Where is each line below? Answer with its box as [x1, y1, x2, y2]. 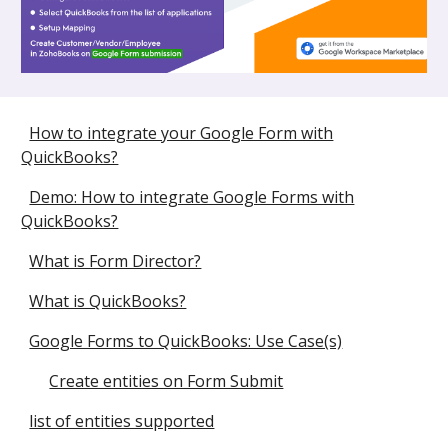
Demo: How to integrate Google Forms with [29, 186, 355, 208]
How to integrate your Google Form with [29, 122, 334, 144]
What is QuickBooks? [29, 290, 187, 312]
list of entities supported [29, 410, 215, 432]
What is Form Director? [29, 250, 202, 272]
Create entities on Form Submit [49, 370, 284, 392]
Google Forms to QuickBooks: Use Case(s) [29, 330, 343, 352]
